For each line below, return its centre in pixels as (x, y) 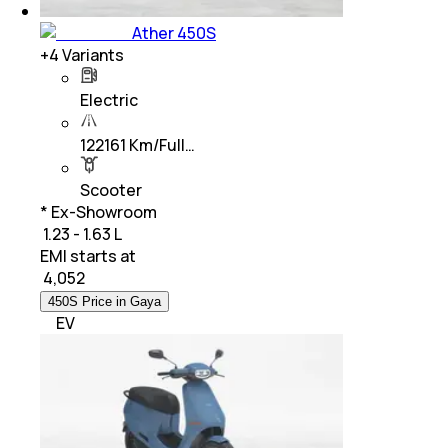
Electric (109, 99)
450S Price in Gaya (104, 301)
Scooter (111, 189)
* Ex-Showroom (98, 211)
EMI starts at (88, 255)
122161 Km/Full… (137, 144)
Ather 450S (174, 32)
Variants (91, 54)
